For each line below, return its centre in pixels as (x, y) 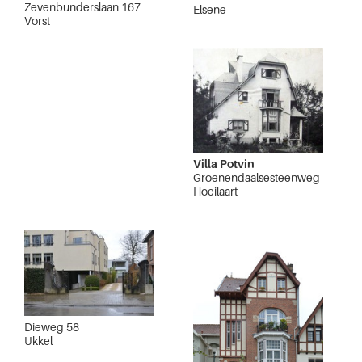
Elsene (210, 10)
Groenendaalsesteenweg (257, 177)
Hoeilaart (215, 191)
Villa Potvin (224, 163)
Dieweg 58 (52, 327)
